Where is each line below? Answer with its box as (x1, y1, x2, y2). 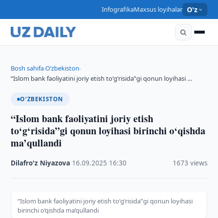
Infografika (101, 5, 134, 14)
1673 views (172, 159, 207, 167)
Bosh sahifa (11, 64, 44, 73)
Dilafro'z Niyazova (11, 159, 71, 167)
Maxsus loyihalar (133, 5, 182, 14)
